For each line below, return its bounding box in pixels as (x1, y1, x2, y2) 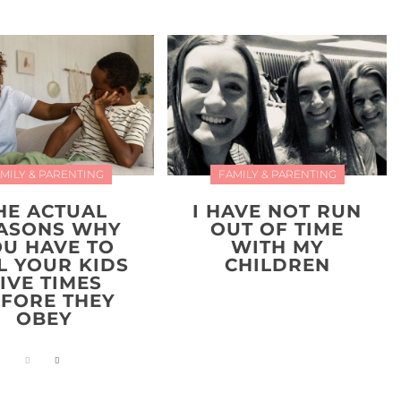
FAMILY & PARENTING (218, 166, 337, 181)
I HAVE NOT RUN (192, 200, 363, 222)
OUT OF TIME (210, 218, 345, 240)
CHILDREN (224, 253, 330, 276)
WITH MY (230, 235, 324, 258)
